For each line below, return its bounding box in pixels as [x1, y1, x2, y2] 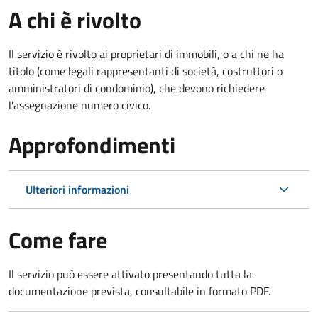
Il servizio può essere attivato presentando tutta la [9, 265, 252, 283]
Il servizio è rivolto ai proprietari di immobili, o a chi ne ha [9, 45, 284, 62]
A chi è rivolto [9, 2, 141, 37]
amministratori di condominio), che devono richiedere [9, 79, 265, 97]
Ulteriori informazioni [26, 180, 129, 198]
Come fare [9, 222, 107, 257]
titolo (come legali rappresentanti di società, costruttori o [9, 62, 283, 79]
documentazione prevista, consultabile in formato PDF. [9, 282, 270, 300]
